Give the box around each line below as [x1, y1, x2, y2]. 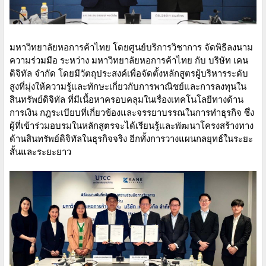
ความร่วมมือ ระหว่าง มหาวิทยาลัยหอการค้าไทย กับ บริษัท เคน [9, 53, 248, 66]
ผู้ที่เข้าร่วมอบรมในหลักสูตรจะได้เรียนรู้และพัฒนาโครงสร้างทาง [9, 119, 254, 131]
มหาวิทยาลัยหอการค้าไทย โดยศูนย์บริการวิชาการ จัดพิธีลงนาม [9, 40, 253, 53]
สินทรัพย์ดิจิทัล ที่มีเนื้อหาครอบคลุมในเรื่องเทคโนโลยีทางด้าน [9, 93, 243, 105]
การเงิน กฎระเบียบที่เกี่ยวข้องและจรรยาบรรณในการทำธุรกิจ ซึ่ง [9, 106, 254, 118]
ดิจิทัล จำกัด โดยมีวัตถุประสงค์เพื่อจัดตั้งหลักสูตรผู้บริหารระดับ [9, 66, 248, 79]
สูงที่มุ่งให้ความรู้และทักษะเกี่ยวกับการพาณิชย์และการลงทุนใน [9, 80, 246, 92]
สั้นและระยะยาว [9, 145, 71, 157]
